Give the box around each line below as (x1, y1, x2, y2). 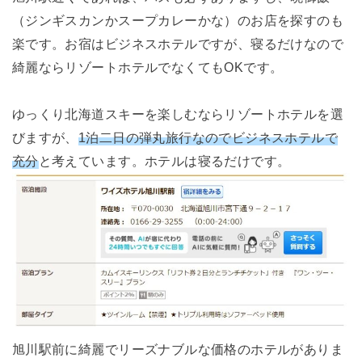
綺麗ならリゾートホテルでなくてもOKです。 (11, 59, 284, 74)
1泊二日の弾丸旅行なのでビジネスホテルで (78, 129, 339, 145)
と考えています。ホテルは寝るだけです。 (38, 153, 291, 168)
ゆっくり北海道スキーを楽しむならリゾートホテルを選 (11, 106, 344, 121)
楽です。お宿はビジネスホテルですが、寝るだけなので (11, 36, 344, 51)
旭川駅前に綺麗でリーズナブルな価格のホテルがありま (11, 341, 344, 356)
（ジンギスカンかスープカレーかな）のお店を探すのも (11, 12, 344, 27)
